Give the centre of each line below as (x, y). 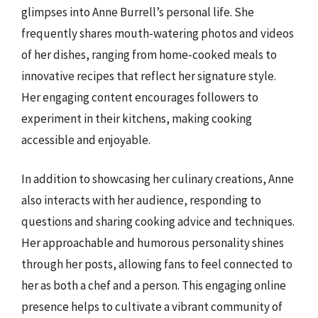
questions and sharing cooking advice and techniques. (158, 221)
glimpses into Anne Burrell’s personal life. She (138, 12)
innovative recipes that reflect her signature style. (149, 76)
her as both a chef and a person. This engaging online (154, 285)
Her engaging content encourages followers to (140, 97)
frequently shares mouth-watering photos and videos (158, 33)
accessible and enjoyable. (86, 139)
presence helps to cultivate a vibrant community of (152, 307)
